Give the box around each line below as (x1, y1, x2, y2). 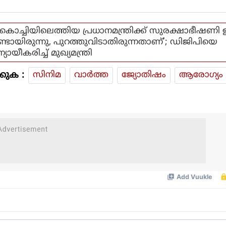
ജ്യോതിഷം (122, 69, 166, 81)
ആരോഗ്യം (179, 69, 223, 81)
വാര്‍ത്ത (74, 69, 108, 81)
